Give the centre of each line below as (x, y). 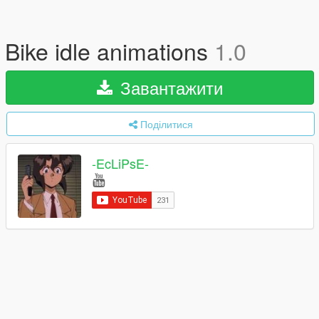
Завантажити (169, 87)
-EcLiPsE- (120, 163)
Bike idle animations (110, 51)
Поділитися (166, 124)
